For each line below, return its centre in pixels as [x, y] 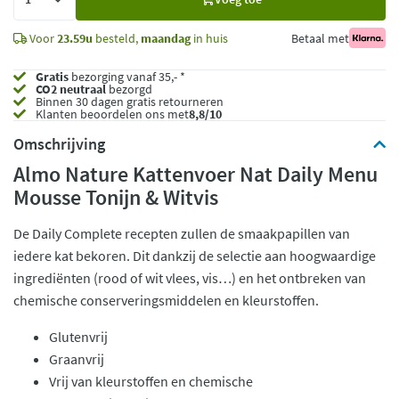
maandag [166, 38]
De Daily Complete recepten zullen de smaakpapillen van [182, 233]
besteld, [117, 38]
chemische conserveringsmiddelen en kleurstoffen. [167, 300]
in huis [209, 38]
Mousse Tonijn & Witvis [118, 197]
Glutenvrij [78, 337]
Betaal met [320, 38]
